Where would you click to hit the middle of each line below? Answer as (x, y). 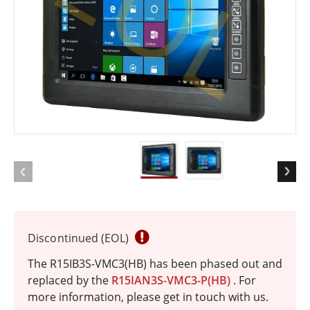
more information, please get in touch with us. (148, 297)
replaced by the (70, 281)
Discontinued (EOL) (80, 238)
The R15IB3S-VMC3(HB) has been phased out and (155, 264)
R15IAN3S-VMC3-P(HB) (172, 281)
